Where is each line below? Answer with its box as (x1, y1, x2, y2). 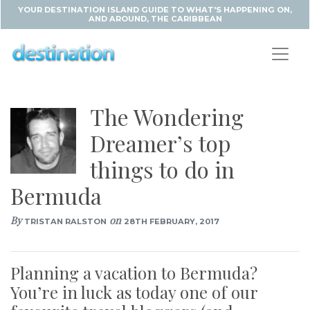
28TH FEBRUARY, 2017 (124, 217, 219, 226)
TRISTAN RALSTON (24, 217, 107, 226)
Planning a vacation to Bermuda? (10, 262, 257, 284)
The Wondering (90, 102, 244, 131)
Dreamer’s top (90, 128, 231, 158)
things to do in (90, 154, 235, 184)
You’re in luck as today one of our (10, 281, 257, 303)
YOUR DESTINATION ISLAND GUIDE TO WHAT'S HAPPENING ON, (18, 5, 292, 15)
